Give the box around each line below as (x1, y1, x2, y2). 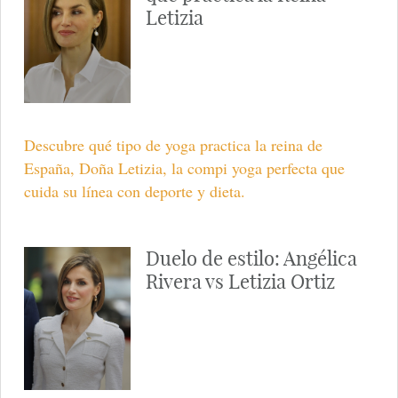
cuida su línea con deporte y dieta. (23, 180, 245, 203)
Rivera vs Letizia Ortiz (145, 269, 335, 295)
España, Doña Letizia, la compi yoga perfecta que (23, 157, 345, 179)
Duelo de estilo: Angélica (145, 246, 357, 272)
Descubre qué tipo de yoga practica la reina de (23, 134, 322, 156)
